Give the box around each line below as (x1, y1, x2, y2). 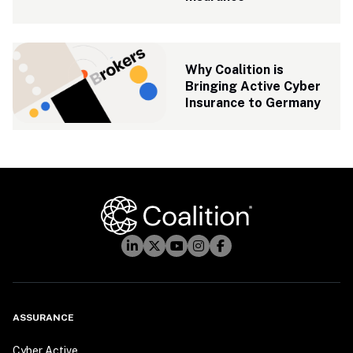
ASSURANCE (13, 312, 74, 323)
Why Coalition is (185, 62, 284, 77)
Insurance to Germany (185, 95, 321, 110)
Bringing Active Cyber (185, 79, 321, 94)
